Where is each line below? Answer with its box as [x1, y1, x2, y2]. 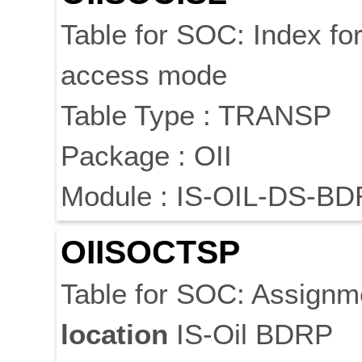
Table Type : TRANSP [61, 99, 331, 132]
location [61, 318, 168, 351]
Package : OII [61, 140, 232, 172]
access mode [61, 59, 227, 91]
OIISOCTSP [61, 234, 240, 271]
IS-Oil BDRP [168, 318, 333, 351]
